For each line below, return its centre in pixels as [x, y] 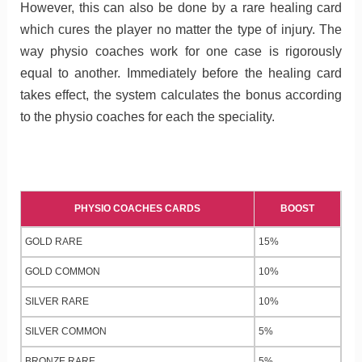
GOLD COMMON [63, 272]
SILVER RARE [57, 302]
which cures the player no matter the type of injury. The [181, 29]
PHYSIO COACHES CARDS [137, 209]
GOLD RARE [54, 242]
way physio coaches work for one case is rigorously [181, 51]
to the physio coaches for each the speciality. [147, 116]
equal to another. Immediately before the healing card [181, 73]
